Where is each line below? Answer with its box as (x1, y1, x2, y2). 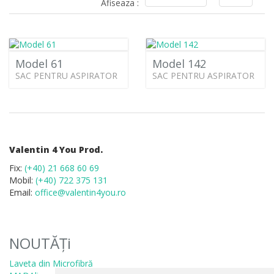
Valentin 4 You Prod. (9, 144, 103, 155)
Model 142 (152, 56, 206, 71)
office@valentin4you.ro (35, 187, 126, 198)
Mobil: (9, 174, 35, 186)
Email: (9, 187, 35, 198)
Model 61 (15, 56, 63, 71)
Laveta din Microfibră (9, 257, 93, 269)
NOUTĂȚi (9, 233, 71, 253)
